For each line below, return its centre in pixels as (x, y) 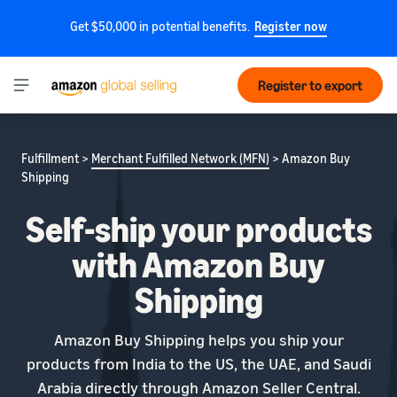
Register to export (311, 85)
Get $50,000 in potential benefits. (160, 26)
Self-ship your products (198, 229)
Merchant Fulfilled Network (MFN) (180, 158)
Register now (291, 26)
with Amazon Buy (198, 264)
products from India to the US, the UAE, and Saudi (198, 363)
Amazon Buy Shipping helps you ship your (198, 339)
